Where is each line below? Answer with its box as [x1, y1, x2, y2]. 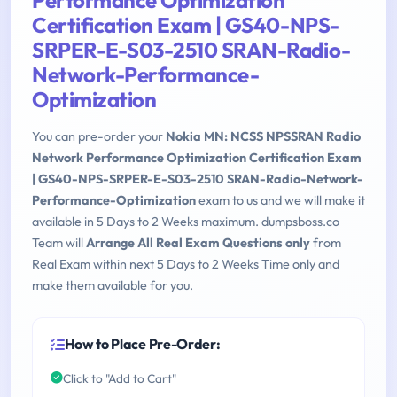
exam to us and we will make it [196, 192, 365, 209]
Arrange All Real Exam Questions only [86, 235, 310, 252]
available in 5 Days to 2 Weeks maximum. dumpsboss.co [32, 214, 339, 230]
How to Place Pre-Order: [64, 335, 221, 354]
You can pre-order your [32, 128, 166, 145]
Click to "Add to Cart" [63, 370, 176, 386]
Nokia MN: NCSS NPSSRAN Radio [166, 128, 361, 145]
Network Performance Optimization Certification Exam [32, 150, 362, 167]
